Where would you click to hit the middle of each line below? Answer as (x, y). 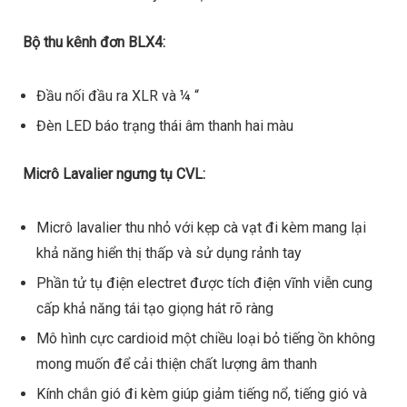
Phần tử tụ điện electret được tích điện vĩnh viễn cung (204, 283)
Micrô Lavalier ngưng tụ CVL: (114, 174)
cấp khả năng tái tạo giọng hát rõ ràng (154, 308)
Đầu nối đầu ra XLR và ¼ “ (117, 95)
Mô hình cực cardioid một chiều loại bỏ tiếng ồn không (205, 338)
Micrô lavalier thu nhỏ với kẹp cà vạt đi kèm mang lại (201, 227)
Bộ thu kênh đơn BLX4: (94, 42)
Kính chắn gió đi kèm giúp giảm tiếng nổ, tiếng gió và (201, 393)
